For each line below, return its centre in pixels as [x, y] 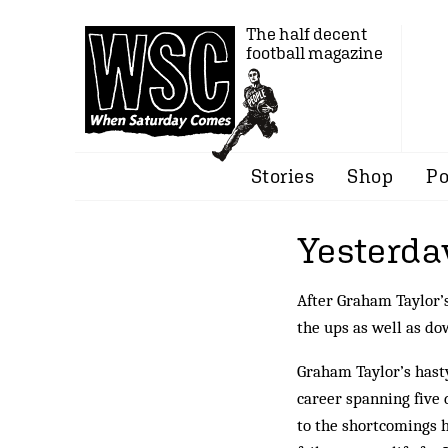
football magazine [314, 53]
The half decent [306, 34]
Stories [282, 176]
